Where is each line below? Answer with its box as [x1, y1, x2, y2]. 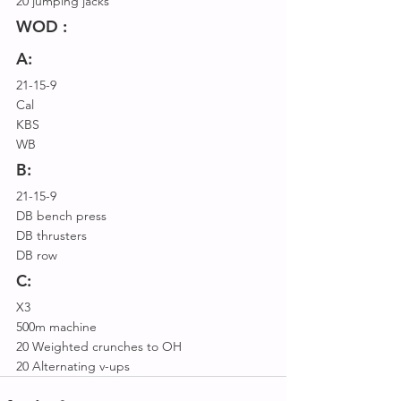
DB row [16, 247, 57, 263]
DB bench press [16, 208, 107, 224]
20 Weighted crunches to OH [16, 338, 182, 354]
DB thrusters [16, 227, 87, 243]
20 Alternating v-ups [16, 358, 130, 374]
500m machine [16, 319, 97, 335]
